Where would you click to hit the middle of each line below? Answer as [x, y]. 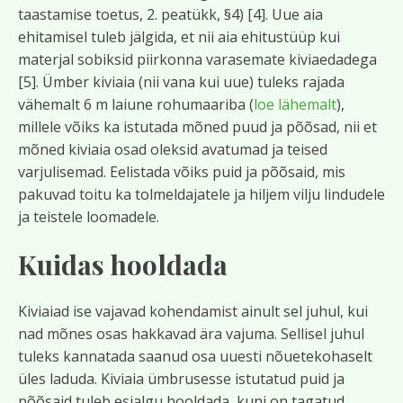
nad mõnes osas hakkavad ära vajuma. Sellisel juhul [191, 334]
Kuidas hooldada [123, 264]
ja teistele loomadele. [89, 217]
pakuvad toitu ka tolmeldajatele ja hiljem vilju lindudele [201, 194]
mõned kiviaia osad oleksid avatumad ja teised [173, 149]
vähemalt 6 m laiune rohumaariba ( [136, 104]
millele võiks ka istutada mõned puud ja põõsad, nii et [197, 127]
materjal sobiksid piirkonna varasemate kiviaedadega [197, 59]
